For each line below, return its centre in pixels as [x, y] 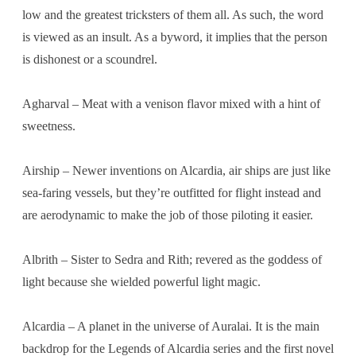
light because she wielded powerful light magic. [141, 281]
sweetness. [49, 126]
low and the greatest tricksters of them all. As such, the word [173, 14]
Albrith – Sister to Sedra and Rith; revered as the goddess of [172, 259]
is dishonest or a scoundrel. [90, 59]
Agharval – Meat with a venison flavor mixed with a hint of [171, 103]
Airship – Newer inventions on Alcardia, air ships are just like [176, 170]
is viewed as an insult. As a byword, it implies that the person [175, 37]
